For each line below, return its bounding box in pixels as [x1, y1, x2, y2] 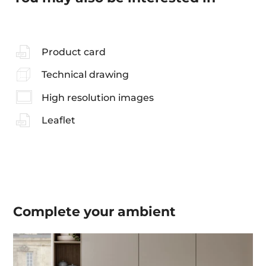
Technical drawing [41, 69, 129, 81]
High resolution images [41, 91, 154, 103]
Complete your [13, 203, 118, 220]
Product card [41, 46, 106, 58]
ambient [118, 203, 176, 220]
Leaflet [41, 115, 75, 126]
